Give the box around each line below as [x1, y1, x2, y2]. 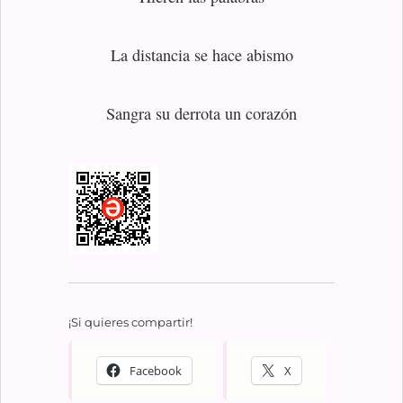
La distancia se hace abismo [110, 43, 293, 66]
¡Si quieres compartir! [67, 314, 193, 329]
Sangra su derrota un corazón [106, 103, 297, 125]
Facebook [129, 362, 182, 379]
